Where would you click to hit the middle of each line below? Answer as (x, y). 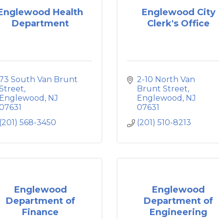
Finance (41, 212)
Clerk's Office (179, 23)
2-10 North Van (166, 79)
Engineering (179, 212)
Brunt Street (162, 89)
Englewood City (178, 12)
